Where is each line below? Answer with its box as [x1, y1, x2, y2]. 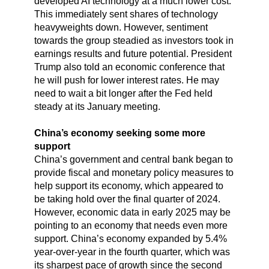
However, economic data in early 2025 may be [34, 207, 231, 218]
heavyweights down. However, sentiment [34, 22, 208, 33]
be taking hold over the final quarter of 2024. [34, 194, 220, 205]
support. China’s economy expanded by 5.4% [34, 234, 227, 244]
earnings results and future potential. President [34, 49, 232, 59]
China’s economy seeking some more [34, 128, 205, 139]
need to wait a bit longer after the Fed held [34, 88, 213, 99]
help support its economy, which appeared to [34, 181, 223, 192]
